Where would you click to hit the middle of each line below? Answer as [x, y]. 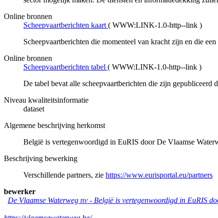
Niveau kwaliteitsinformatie [46, 100]
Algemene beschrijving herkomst [54, 126]
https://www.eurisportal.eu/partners [159, 175]
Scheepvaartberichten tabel [64, 67]
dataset [34, 109]
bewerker [20, 192]
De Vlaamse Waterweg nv [48, 200]
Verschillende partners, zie [64, 175]
